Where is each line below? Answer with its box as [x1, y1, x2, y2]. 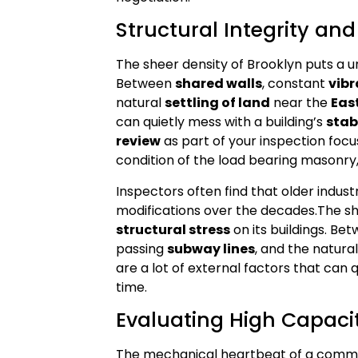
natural [116, 93, 165, 113]
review [116, 132, 161, 151]
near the [270, 93, 332, 113]
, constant [262, 74, 329, 93]
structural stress [116, 220, 231, 239]
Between [116, 74, 176, 93]
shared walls [175, 74, 263, 93]
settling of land [165, 93, 271, 113]
